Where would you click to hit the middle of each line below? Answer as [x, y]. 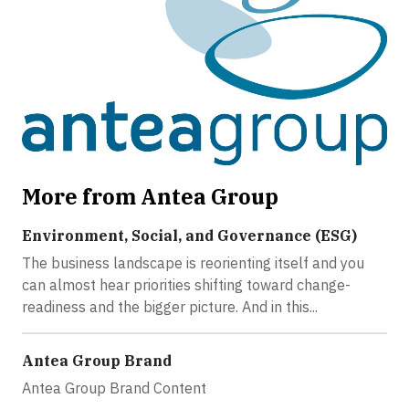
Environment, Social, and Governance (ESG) [189, 235]
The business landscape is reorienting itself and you [193, 262]
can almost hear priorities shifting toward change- [186, 284]
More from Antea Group [150, 196]
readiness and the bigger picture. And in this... [170, 306]
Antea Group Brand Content [114, 388]
